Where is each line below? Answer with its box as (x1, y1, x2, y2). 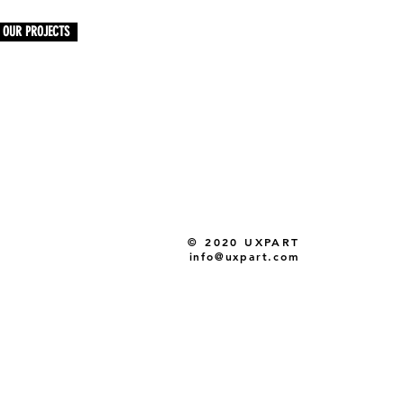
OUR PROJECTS (3, 23, 69, 40)
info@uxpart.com (188, 249, 299, 263)
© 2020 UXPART (188, 234, 300, 249)
